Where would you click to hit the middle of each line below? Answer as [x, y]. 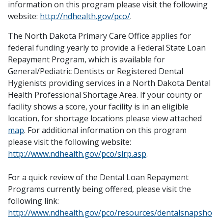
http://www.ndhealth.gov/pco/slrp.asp [77, 154]
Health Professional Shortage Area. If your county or [105, 95]
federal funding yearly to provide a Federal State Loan [107, 48]
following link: [33, 201]
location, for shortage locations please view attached [105, 119]
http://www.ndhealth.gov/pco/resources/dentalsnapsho [110, 213]
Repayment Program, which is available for [86, 60]
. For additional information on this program [105, 130]
